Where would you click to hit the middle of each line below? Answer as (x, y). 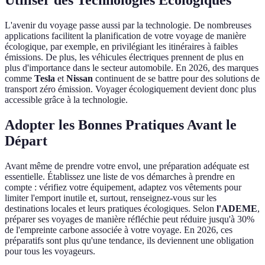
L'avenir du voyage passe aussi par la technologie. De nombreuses (128, 25)
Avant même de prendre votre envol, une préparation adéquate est (127, 166)
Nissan (80, 79)
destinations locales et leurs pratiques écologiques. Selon (111, 208)
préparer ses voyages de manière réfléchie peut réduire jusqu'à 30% (130, 219)
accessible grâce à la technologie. (66, 100)
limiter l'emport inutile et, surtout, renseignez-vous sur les (111, 198)
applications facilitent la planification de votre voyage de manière (125, 36)
